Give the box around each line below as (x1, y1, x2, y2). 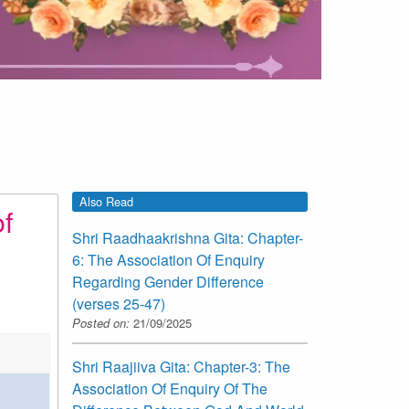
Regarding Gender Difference (72, 271, 264, 293)
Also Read (79, 193, 133, 210)
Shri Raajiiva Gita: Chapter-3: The (72, 356, 290, 378)
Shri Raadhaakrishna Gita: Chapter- (72, 227, 303, 249)
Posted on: (72, 314, 130, 332)
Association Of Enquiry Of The (72, 378, 267, 400)
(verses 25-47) (72, 293, 165, 315)
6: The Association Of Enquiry (72, 249, 265, 271)
